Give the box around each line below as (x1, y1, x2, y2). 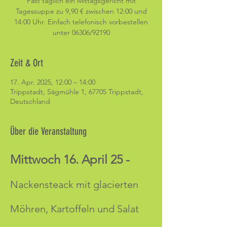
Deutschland (10, 97, 50, 106)
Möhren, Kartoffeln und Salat (10, 203, 139, 215)
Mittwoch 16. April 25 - (10, 152, 130, 167)
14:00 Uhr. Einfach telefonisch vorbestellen (14, 17, 148, 26)
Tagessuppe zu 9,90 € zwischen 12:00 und (15, 7, 147, 16)
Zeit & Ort (10, 57, 43, 69)
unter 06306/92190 (52, 28, 110, 37)
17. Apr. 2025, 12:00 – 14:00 (10, 78, 95, 87)
